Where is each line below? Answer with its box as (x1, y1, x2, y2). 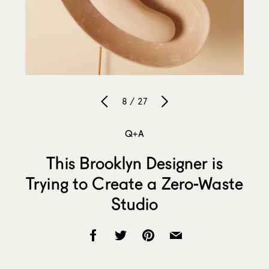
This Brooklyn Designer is (46, 153, 223, 174)
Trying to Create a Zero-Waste (25, 173, 244, 194)
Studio (110, 193, 159, 214)
